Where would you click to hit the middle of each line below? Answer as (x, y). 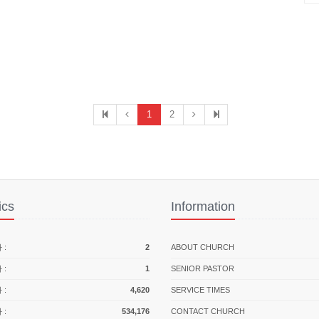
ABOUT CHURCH (203, 247)
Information (203, 206)
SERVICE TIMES (200, 290)
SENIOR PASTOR (203, 268)
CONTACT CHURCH (208, 311)
